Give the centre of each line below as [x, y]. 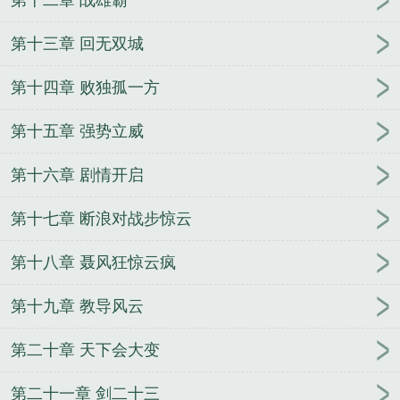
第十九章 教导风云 [77, 306]
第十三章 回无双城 [77, 43]
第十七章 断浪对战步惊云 [101, 218]
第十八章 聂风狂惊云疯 [93, 262]
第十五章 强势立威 [77, 131]
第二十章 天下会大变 [85, 350]
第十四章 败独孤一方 [85, 87]
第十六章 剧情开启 [77, 175]
